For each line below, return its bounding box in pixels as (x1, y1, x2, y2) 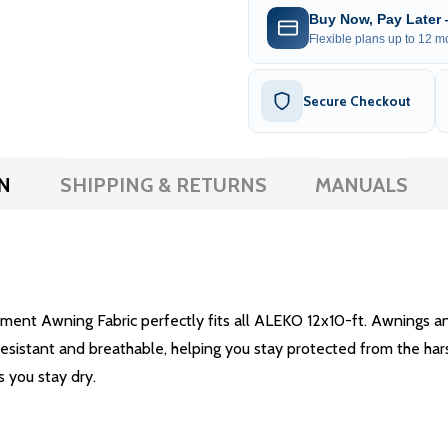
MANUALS (314, 173, 408, 198)
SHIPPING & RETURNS (59, 173, 267, 198)
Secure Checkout (303, 93, 411, 110)
